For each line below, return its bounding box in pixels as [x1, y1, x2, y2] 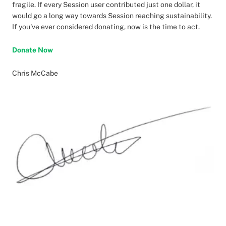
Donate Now [12, 46, 53, 54]
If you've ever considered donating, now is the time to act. [12, 23, 200, 31]
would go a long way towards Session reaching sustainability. [12, 12, 212, 20]
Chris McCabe [12, 69, 58, 77]
